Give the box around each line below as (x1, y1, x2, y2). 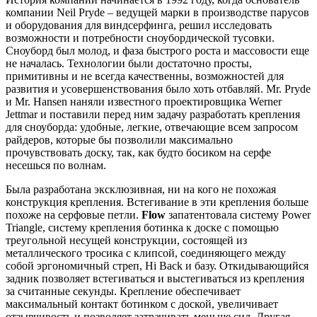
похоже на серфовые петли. (6, 208, 142, 221)
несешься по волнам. (6, 158, 106, 171)
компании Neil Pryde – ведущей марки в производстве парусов (6, 6, 309, 18)
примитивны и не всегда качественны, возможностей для (6, 69, 284, 82)
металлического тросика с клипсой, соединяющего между (6, 246, 286, 259)
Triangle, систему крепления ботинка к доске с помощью (6, 221, 279, 234)
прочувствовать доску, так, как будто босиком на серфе (6, 146, 271, 158)
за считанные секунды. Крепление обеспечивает (6, 284, 241, 297)
